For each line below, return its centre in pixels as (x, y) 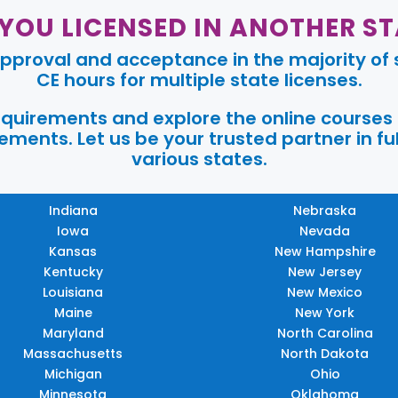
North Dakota (325, 354)
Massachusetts (73, 354)
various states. (199, 159)
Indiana (73, 211)
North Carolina (325, 334)
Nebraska (325, 211)
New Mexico (325, 293)
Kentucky (73, 272)
